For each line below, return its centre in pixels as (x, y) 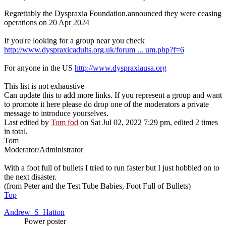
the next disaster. (30, 177)
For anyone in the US (39, 68)
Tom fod (65, 123)
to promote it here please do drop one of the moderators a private (106, 104)
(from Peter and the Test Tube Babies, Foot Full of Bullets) (97, 186)
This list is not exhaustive (44, 86)
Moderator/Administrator (44, 150)
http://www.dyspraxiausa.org (121, 68)
